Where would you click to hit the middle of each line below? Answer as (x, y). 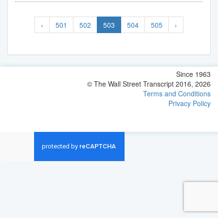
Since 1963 (193, 74)
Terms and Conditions (177, 93)
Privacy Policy (190, 103)
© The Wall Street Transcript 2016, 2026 (149, 83)
